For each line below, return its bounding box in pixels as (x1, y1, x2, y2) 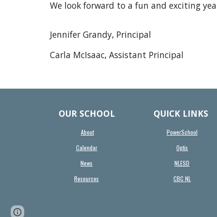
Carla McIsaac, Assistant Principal (49, 49, 184, 61)
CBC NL (173, 174, 191, 183)
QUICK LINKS (153, 108, 211, 119)
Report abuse (30, 208, 68, 216)
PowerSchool (166, 128, 198, 136)
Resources (74, 174, 99, 183)
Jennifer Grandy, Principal (49, 29, 151, 40)
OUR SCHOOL (58, 108, 115, 119)
